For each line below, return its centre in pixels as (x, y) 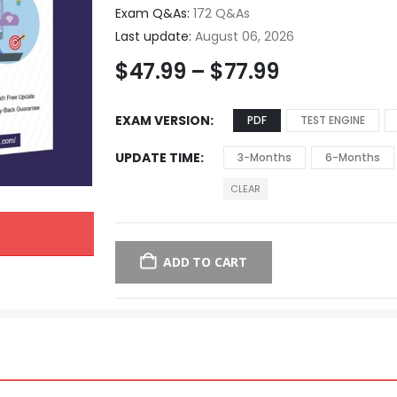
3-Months (265, 157)
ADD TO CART (205, 261)
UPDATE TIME (158, 157)
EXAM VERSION (163, 120)
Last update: (154, 36)
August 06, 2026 (243, 36)
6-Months (353, 157)
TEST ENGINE (333, 120)
